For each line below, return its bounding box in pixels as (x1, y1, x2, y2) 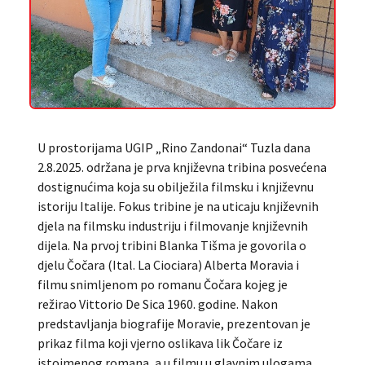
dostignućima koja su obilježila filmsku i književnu (37, 178, 314, 195)
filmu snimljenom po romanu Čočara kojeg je (37, 275, 288, 292)
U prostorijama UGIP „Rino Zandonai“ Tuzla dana (37, 139, 310, 156)
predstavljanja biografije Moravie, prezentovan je (37, 314, 310, 332)
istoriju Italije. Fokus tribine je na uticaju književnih (37, 197, 319, 214)
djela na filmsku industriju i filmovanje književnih (37, 217, 308, 234)
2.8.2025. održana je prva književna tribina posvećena (37, 158, 327, 175)
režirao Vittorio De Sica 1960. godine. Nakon (37, 295, 278, 312)
